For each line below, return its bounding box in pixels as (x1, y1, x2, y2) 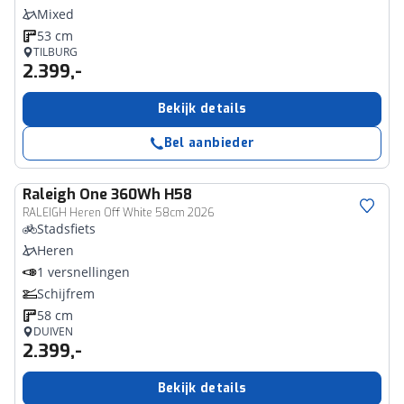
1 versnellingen (37, 263, 130, 280)
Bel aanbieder (163, 134, 255, 151)
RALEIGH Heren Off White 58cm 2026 (23, 206, 215, 220)
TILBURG (33, 44, 78, 60)
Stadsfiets (37, 220, 96, 237)
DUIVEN (33, 324, 73, 339)
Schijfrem (37, 285, 95, 302)
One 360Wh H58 (79, 185, 192, 204)
